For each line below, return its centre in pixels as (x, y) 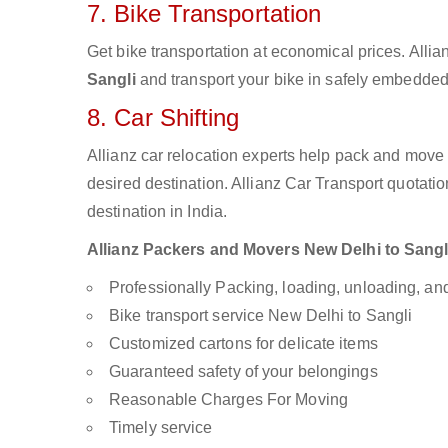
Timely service (161, 427)
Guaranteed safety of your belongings (243, 371)
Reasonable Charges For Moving (228, 399)
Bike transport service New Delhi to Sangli (261, 315)
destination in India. (157, 211)
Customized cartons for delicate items (243, 343)
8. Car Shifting (163, 117)
